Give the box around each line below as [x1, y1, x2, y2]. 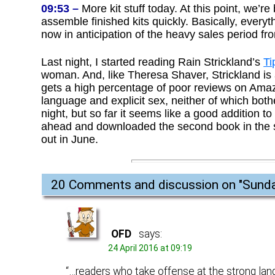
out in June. [41, 133, 99, 146]
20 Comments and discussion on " [51, 177, 243, 193]
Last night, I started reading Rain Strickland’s [41, 56, 264, 69]
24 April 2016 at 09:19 [108, 242, 193, 253]
